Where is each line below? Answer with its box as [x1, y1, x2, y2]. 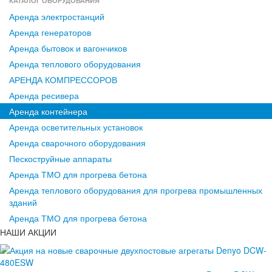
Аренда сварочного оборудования [9, 136, 146, 149]
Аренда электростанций [9, 10, 104, 22]
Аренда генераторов [9, 25, 91, 38]
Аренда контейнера [9, 104, 87, 117]
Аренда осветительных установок [9, 120, 143, 133]
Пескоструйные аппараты [9, 152, 112, 165]
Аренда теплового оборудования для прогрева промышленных [9, 183, 262, 196]
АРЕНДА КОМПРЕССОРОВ [9, 73, 117, 86]
